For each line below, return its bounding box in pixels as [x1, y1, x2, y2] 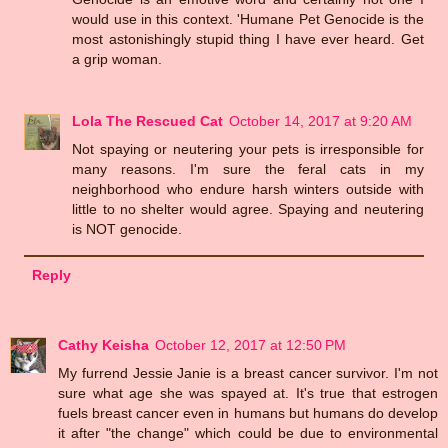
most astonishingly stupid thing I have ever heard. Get [72, 31, 424, 48]
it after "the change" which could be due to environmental [58, 424, 438, 441]
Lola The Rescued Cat [72, 113, 224, 130]
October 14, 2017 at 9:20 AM [229, 113, 413, 130]
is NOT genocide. [72, 221, 183, 238]
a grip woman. [72, 51, 163, 68]
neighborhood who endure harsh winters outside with [72, 181, 424, 198]
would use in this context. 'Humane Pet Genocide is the [72, 11, 424, 28]
